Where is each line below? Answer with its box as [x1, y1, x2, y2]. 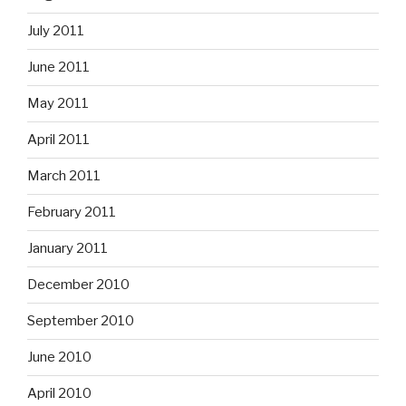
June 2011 [27, 59, 90, 76]
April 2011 [27, 131, 90, 149]
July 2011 [27, 23, 84, 40]
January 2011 [27, 240, 108, 257]
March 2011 [27, 168, 101, 185]
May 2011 [27, 95, 89, 112]
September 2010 [27, 313, 134, 330]
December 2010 [27, 276, 130, 294]
